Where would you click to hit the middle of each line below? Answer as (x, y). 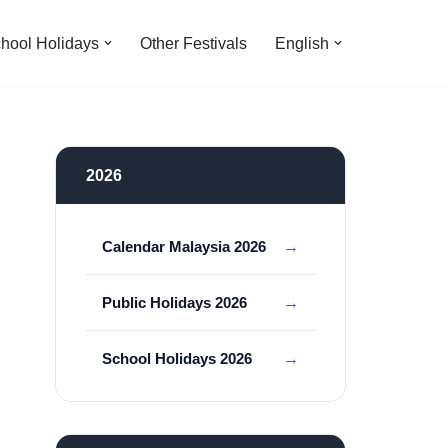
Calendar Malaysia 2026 (184, 246)
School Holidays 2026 (177, 358)
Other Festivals (193, 43)
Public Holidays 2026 (174, 302)
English (302, 43)
